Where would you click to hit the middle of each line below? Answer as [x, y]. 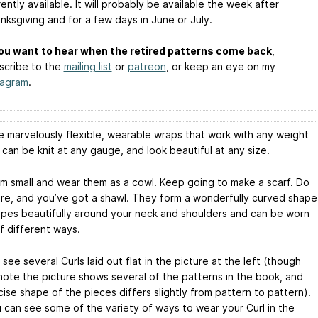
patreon [147, 67]
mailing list [88, 67]
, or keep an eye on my [220, 67]
